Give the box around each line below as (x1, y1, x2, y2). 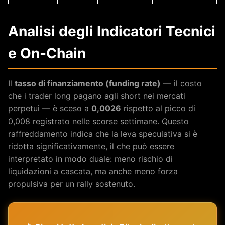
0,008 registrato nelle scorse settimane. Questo (8, 116, 189, 126)
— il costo (161, 78, 202, 88)
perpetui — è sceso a (8, 103, 91, 114)
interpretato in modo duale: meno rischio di (8, 153, 173, 164)
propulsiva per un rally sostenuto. (8, 178, 135, 189)
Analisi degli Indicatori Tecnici (8, 22, 215, 40)
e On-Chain (8, 44, 86, 62)
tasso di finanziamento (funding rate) (15, 78, 161, 88)
